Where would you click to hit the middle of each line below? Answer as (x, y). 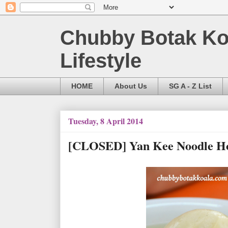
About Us (131, 86)
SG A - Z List (190, 86)
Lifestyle (101, 61)
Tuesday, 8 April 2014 (106, 121)
